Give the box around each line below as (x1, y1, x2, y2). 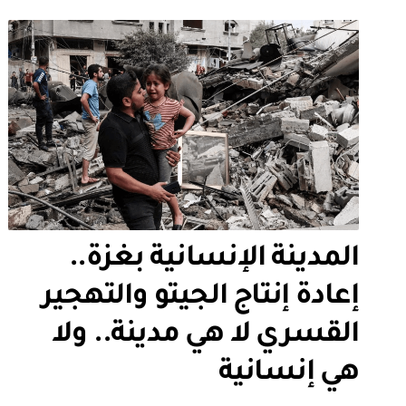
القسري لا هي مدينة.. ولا (52, 320, 359, 352)
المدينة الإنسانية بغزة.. (68, 244, 359, 275)
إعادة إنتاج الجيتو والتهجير (42, 282, 359, 314)
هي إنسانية (218, 358, 359, 390)
